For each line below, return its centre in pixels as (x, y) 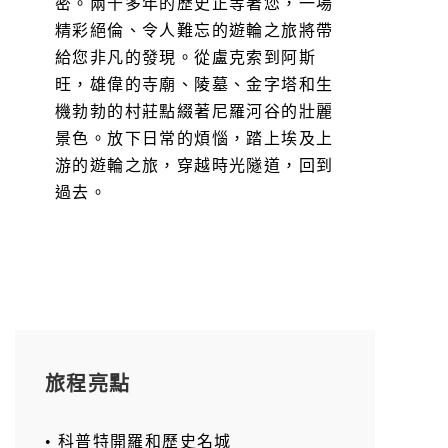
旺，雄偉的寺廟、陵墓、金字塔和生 (194, 84)
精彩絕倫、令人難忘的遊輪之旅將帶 (194, 30)
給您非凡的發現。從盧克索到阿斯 (185, 57)
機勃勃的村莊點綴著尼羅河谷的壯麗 (194, 111)
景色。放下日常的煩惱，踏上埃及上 (194, 138)
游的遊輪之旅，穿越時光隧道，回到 (194, 165)
